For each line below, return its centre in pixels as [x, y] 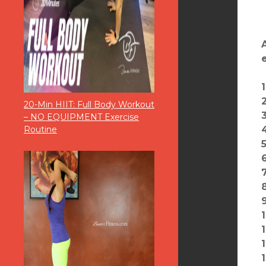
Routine [40, 130]
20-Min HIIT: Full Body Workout [89, 105]
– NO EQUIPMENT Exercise [81, 117]
